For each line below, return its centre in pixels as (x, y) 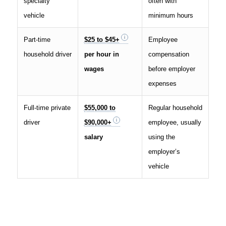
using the (161, 137)
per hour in (101, 54)
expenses (162, 83)
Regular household (175, 107)
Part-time (37, 39)
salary (93, 137)
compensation (168, 54)
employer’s (164, 151)
